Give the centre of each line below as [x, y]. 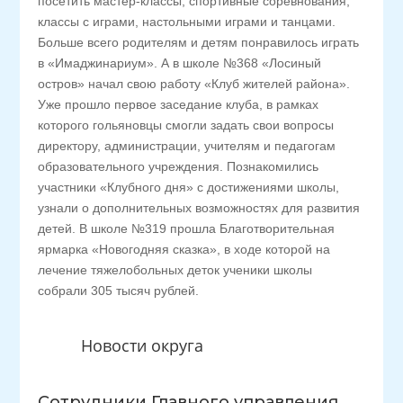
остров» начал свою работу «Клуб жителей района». [194, 84]
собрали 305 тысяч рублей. [119, 291]
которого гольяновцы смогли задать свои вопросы [186, 125]
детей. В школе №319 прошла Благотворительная [187, 228]
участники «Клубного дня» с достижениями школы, [189, 187]
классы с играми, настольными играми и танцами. [187, 22]
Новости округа [142, 345]
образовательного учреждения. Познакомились [179, 166]
